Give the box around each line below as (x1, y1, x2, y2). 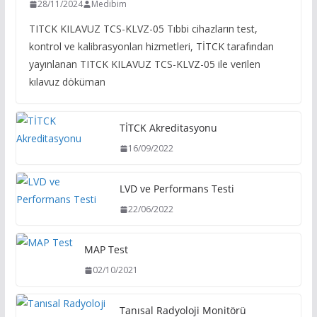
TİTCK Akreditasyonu (119, 121, 217, 134)
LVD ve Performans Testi (119, 182, 234, 195)
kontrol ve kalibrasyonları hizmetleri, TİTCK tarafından (28, 40, 274, 53)
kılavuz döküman (28, 75, 105, 88)
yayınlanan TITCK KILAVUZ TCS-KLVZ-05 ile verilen (28, 57, 260, 71)
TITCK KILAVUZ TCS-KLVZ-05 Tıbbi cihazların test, (28, 22, 258, 35)
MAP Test (83, 243, 128, 256)
